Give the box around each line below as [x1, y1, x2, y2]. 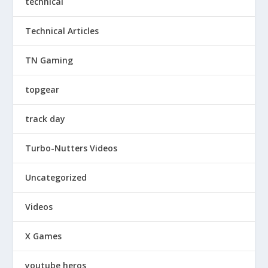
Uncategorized [25, 172, 87, 184]
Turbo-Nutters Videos [25, 142, 118, 154]
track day [25, 113, 66, 125]
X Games [25, 230, 62, 242]
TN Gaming [25, 54, 74, 66]
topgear [25, 84, 60, 96]
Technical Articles [25, 25, 99, 37]
